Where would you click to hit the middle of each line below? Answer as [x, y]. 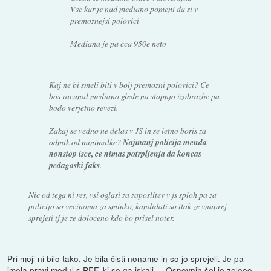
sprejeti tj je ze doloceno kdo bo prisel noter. [101, 218]
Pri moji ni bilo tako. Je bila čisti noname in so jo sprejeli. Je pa [126, 259]
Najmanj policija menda [165, 142]
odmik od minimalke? [86, 142]
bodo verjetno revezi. [84, 108]
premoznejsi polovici [104, 20]
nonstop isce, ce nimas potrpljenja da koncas [126, 154]
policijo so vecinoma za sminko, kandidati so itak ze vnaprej [127, 206]
